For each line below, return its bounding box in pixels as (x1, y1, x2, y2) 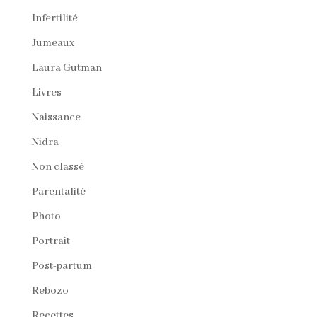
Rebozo (31, 284, 69, 297)
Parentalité (31, 185, 86, 198)
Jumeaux (31, 36, 74, 50)
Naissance (31, 110, 81, 124)
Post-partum (31, 259, 92, 272)
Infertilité (31, 11, 78, 25)
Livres (31, 86, 62, 99)
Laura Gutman (31, 61, 102, 74)
